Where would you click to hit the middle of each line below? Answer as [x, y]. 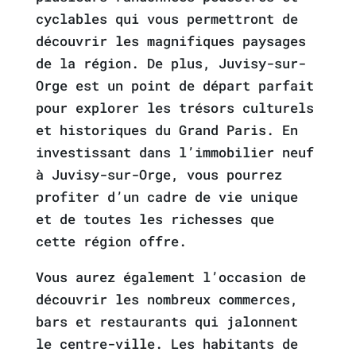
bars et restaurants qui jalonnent [166, 321]
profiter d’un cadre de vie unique [166, 197]
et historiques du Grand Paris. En [166, 130]
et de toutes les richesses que [155, 219]
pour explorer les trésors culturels [174, 108]
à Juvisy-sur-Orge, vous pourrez [159, 174]
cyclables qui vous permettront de [166, 19]
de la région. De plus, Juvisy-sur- [170, 63]
